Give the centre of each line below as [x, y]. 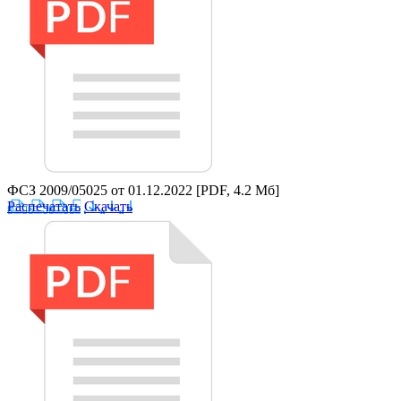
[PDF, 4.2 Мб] [238, 190]
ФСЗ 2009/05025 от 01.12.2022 [102, 190]
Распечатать [44, 206]
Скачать [108, 206]
